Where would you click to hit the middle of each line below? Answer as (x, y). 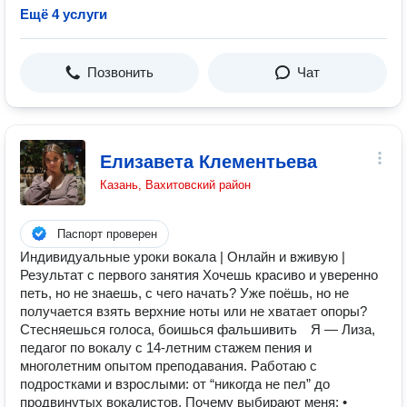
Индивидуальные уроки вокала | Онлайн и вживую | (183, 257)
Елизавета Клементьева (208, 162)
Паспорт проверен (107, 234)
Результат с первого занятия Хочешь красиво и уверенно (199, 275)
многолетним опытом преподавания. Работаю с (169, 366)
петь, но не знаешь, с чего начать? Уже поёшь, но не (184, 293)
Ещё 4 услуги (64, 14)
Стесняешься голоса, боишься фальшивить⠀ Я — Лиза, (198, 329)
